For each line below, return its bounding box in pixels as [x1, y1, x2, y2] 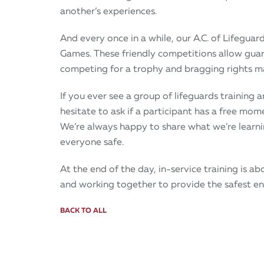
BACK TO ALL [60, 206, 107, 215]
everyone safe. [60, 136, 124, 147]
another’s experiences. [60, 5, 157, 16]
